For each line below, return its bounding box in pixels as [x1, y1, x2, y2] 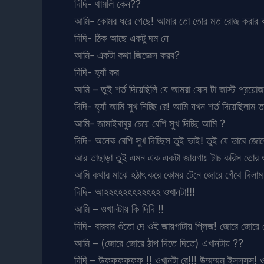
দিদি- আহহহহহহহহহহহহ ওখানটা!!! [74, 185, 195, 198]
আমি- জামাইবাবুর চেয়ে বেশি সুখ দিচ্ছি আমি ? [74, 117, 225, 130]
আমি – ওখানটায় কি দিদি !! [74, 202, 164, 215]
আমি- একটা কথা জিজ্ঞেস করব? [74, 48, 180, 61]
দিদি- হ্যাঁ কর [74, 65, 119, 78]
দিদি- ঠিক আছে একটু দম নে [74, 31, 169, 44]
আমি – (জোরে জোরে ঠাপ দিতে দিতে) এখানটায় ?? [74, 236, 243, 249]
